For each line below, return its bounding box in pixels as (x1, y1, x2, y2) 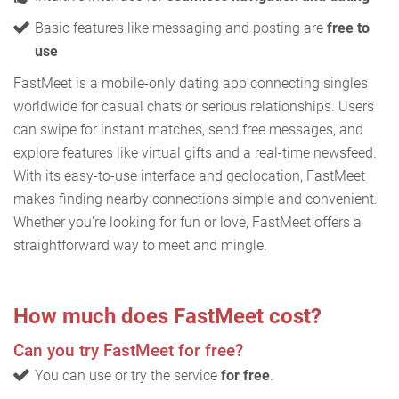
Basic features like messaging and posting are (35, 20, 327, 37)
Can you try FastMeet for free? (13, 340, 243, 361)
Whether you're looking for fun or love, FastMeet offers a (13, 214, 362, 231)
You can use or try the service (35, 367, 221, 384)
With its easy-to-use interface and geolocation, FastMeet (13, 167, 365, 184)
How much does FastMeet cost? (13, 304, 322, 329)
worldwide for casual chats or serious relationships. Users (13, 98, 374, 115)
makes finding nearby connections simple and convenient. (13, 191, 378, 208)
